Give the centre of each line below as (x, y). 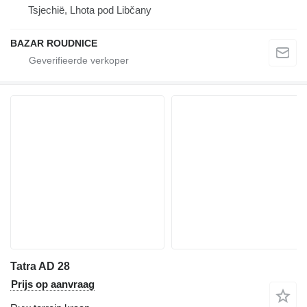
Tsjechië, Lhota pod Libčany (90, 10)
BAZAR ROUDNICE (54, 44)
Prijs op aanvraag (53, 284)
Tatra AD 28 (40, 267)
